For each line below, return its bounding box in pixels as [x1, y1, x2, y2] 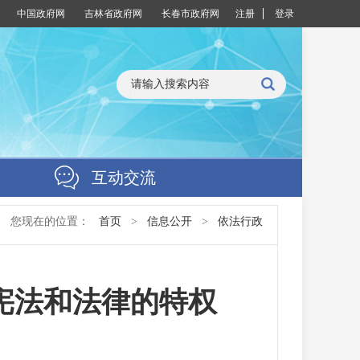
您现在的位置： [10, 215, 92, 227]
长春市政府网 [162, 8, 219, 19]
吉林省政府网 [84, 8, 142, 19]
